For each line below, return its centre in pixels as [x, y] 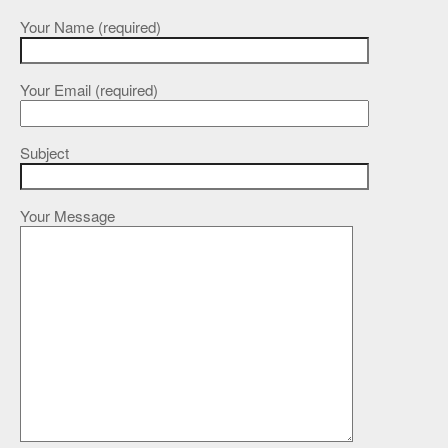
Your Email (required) [89, 89]
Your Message [67, 216]
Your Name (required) [90, 26]
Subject [44, 153]
